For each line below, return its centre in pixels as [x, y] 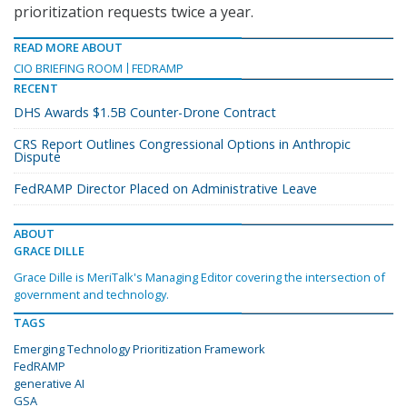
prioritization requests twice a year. [134, 12]
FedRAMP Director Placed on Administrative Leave [165, 189]
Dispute [37, 157]
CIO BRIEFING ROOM [68, 69]
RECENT [36, 89]
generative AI [49, 384]
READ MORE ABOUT [68, 48]
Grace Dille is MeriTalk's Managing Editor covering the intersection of [199, 278]
